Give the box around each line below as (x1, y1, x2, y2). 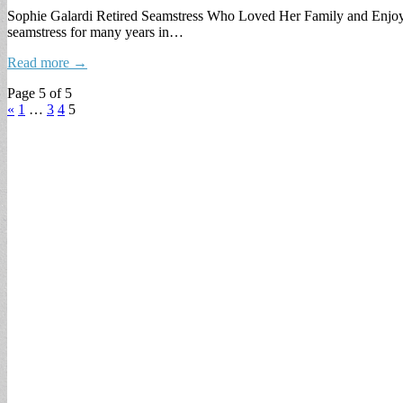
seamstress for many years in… (7, 23, 184, 40)
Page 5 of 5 (7, 85, 72, 101)
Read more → (7, 54, 87, 70)
